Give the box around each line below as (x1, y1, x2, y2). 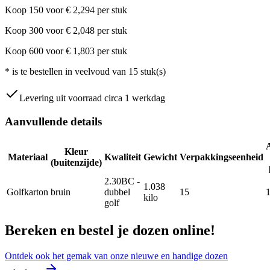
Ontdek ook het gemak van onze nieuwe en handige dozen (5, 251, 228, 262)
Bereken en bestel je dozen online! (5, 222, 215, 239)
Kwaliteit (104, 152, 141, 163)
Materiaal (7, 152, 48, 163)
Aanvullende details (5, 115, 102, 128)
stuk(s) (140, 66, 166, 77)
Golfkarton (7, 187, 48, 198)
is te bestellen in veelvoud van (12, 66, 126, 77)
